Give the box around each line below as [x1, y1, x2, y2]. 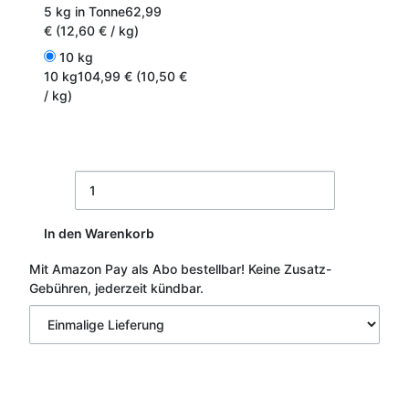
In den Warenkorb [44, 225, 157, 241]
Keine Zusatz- [248, 260, 331, 277]
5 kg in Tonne [44, 3, 125, 19]
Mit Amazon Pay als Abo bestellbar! [29, 260, 245, 277]
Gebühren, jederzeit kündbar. [29, 279, 204, 296]
